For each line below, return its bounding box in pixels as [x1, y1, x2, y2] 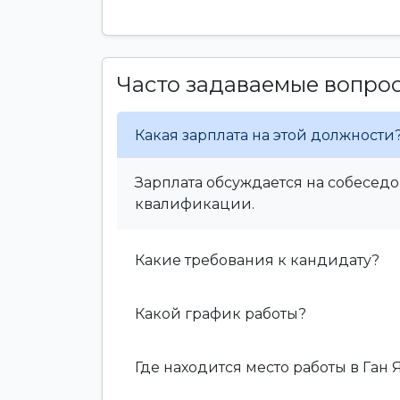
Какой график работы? [135, 304, 306, 322]
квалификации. [135, 196, 254, 212]
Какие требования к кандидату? [135, 251, 379, 269]
